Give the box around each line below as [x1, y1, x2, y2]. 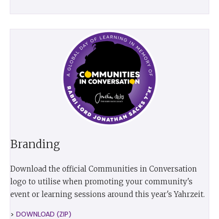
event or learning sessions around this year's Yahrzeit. [10, 189, 205, 199]
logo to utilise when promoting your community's [10, 176, 193, 186]
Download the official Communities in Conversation [10, 164, 197, 174]
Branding [10, 137, 60, 151]
